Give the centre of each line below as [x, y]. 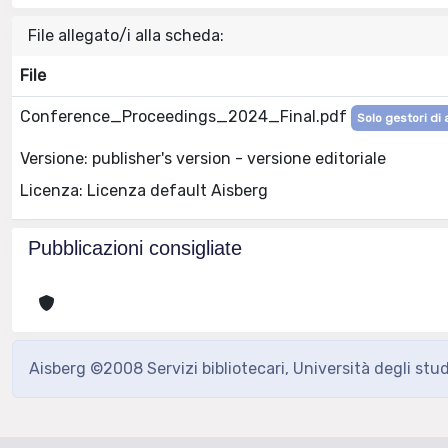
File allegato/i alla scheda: [126, 35]
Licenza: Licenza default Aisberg [144, 190]
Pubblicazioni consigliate [135, 248]
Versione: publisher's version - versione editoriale [203, 158]
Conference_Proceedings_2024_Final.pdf [185, 116]
